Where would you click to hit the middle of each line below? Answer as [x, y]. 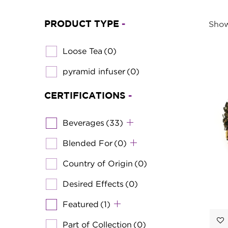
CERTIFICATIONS [86, 96]
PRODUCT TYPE [83, 24]
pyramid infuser [94, 71]
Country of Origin [98, 163]
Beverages [83, 122]
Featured [81, 204]
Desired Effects [93, 183]
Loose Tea [82, 51]
